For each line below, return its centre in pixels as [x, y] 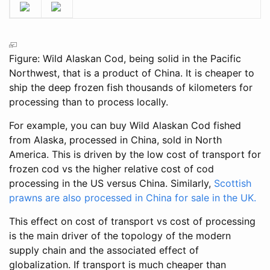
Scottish [233, 184]
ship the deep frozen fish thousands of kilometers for [131, 88]
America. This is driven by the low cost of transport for [135, 155]
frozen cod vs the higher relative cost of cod [111, 169]
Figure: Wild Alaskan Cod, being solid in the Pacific [125, 59]
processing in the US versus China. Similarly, [111, 184]
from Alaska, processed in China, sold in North [115, 140]
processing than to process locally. [89, 102]
